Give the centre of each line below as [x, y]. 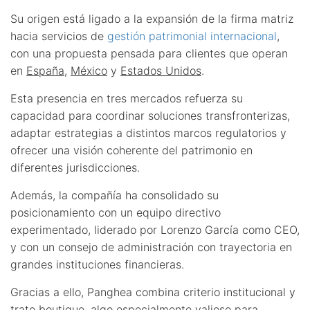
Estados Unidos [161, 70]
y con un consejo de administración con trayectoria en [151, 247]
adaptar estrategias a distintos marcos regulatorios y [148, 133]
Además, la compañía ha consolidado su [115, 195]
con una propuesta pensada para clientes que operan [149, 53]
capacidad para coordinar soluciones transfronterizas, [150, 115]
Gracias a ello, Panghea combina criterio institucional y [153, 292]
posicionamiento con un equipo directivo [116, 212]
